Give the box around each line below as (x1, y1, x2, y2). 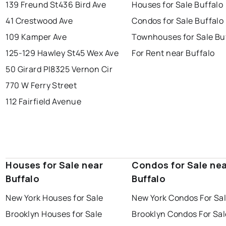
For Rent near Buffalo (132, 47, 215, 59)
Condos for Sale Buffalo (132, 15, 224, 27)
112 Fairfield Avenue (6, 96, 81, 107)
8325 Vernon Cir (50, 64, 113, 75)
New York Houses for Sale (6, 192, 103, 204)
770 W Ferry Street (6, 80, 77, 91)
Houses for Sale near (6, 159, 103, 172)
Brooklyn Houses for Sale (6, 208, 102, 220)
